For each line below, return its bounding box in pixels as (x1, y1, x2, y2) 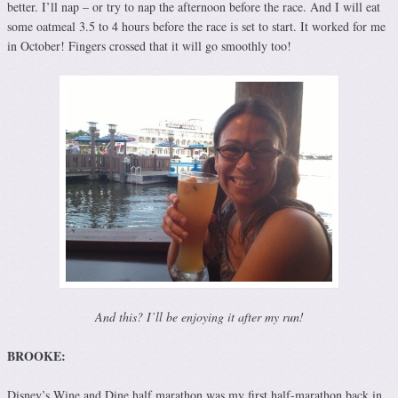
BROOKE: (7, 346, 66, 366)
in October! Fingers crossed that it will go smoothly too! (7, 37, 291, 55)
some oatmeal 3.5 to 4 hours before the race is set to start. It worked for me (7, 18, 386, 36)
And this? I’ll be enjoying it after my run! (94, 308, 304, 326)
